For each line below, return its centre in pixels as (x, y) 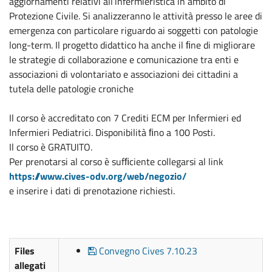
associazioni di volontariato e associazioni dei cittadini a (124, 74)
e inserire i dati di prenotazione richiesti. (93, 190)
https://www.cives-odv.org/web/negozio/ (98, 176)
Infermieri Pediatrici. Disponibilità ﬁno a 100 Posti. (113, 132)
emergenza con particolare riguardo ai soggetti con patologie (134, 30)
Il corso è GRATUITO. (52, 147)
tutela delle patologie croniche (71, 88)
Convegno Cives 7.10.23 (147, 250)
